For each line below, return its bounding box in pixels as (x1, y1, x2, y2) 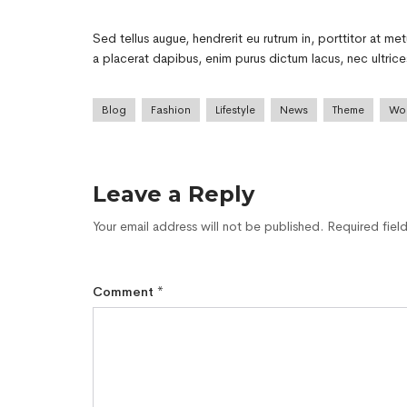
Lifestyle (215, 103, 255, 118)
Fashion (151, 103, 191, 118)
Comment (93, 283, 157, 301)
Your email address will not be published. (93, 218, 323, 235)
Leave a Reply (93, 181, 254, 208)
